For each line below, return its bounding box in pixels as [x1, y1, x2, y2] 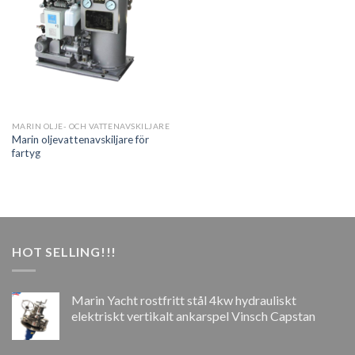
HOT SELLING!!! [12, 243, 117, 259]
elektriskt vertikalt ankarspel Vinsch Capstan [71, 308, 315, 324]
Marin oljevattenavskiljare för [11, 132, 149, 146]
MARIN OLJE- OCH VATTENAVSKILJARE [11, 121, 170, 132]
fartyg [11, 146, 40, 159]
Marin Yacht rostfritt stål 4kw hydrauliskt [71, 292, 296, 308]
